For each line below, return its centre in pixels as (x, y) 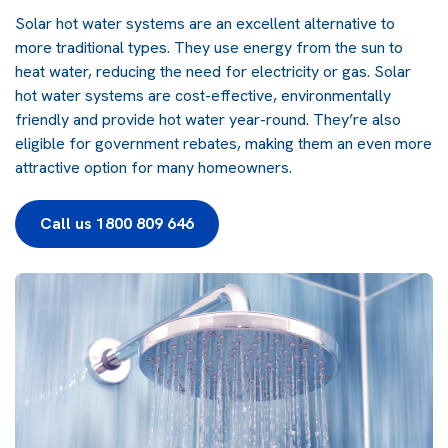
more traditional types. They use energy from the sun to (209, 48)
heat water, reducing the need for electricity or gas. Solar (213, 72)
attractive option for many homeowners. (153, 168)
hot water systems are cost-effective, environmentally (203, 96)
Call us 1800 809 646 (117, 224)
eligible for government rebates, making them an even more (223, 144)
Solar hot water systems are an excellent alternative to (205, 24)
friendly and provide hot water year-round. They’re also (208, 120)
